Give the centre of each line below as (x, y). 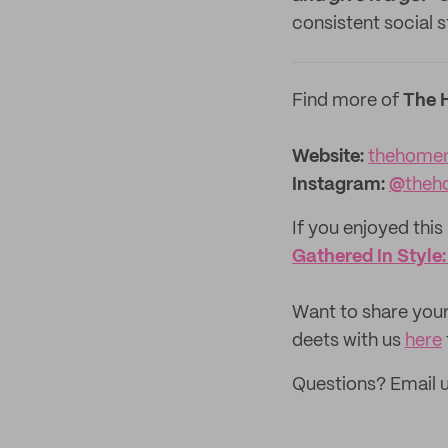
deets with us (348, 341)
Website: (330, 157)
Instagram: (338, 185)
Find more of (347, 101)
